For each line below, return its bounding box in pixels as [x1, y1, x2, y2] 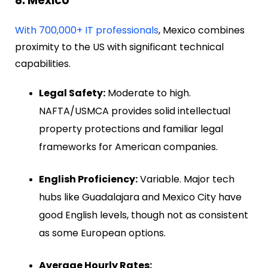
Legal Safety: [39, 86, 105, 100]
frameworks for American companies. [39, 140, 218, 154]
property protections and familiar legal [39, 122, 223, 136]
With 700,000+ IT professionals [15, 23, 159, 38]
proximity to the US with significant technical [15, 40, 224, 54]
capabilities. [15, 57, 71, 71]
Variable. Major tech [138, 172, 234, 187]
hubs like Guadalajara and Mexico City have [39, 190, 242, 205]
